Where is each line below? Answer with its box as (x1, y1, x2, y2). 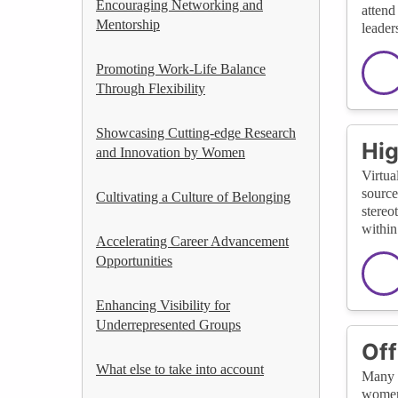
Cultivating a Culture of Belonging (96, 188, 291, 204)
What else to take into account (96, 361, 264, 377)
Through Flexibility (96, 80, 205, 96)
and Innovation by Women (96, 144, 245, 160)
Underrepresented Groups (96, 316, 241, 332)
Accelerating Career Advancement (96, 233, 289, 249)
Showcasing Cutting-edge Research (96, 124, 296, 140)
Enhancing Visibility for (96, 297, 230, 313)
